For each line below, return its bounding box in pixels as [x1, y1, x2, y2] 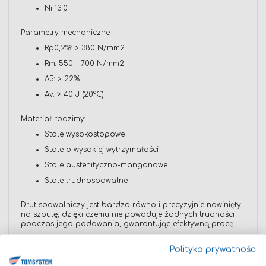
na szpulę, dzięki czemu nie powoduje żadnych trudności [21, 210, 235, 219]
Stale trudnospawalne [45, 176, 128, 185]
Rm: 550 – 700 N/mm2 [45, 59, 124, 68]
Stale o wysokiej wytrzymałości [45, 145, 159, 154]
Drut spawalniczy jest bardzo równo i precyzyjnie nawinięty [21, 201, 241, 210]
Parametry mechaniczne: [21, 28, 111, 37]
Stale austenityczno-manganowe [45, 161, 167, 170]
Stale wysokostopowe [45, 130, 125, 139]
